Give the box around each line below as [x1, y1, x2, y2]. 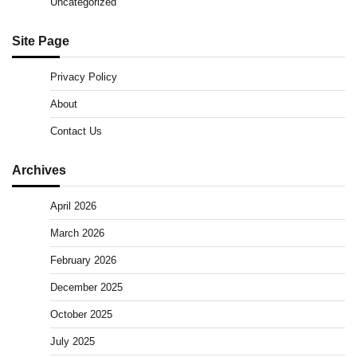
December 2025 [50, 281, 123, 294]
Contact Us [50, 125, 102, 138]
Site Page [12, 33, 69, 49]
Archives [12, 163, 66, 178]
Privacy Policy [50, 71, 117, 84]
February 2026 [50, 254, 116, 267]
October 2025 [50, 308, 112, 321]
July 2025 [50, 335, 95, 348]
